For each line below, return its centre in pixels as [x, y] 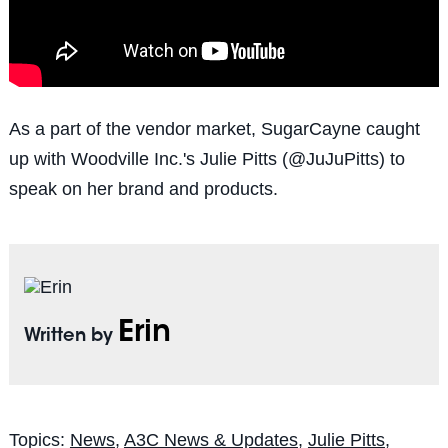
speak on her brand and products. [143, 188]
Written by [70, 336]
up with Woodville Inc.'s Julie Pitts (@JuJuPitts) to [206, 158]
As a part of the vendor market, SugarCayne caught [214, 128]
